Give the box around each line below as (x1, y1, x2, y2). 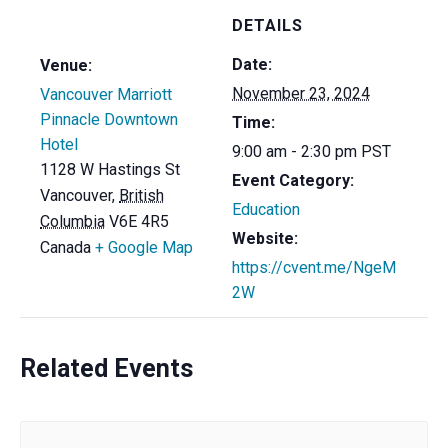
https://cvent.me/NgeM (232, 257, 396, 277)
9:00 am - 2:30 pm (232, 141, 361, 161)
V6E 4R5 (109, 211, 169, 231)
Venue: (40, 55, 92, 75)
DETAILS (232, 15, 303, 35)
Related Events (20, 353, 193, 383)
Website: (232, 228, 298, 248)
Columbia (40, 211, 105, 231)
